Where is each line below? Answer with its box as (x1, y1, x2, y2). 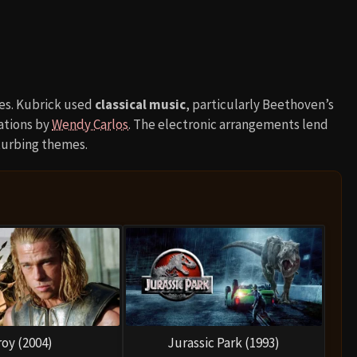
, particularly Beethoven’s (186, 95, 334, 113)
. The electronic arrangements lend (128, 115, 328, 133)
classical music (95, 95, 186, 113)
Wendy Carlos (52, 115, 128, 133)
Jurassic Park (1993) (167, 333, 280, 351)
